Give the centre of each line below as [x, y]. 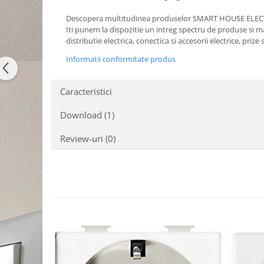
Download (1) [87, 115]
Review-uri [83, 138]
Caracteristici [86, 91]
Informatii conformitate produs [121, 59]
